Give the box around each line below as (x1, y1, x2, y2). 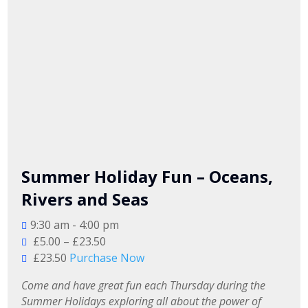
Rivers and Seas (21, 187, 149, 210)
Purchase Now (69, 250, 145, 265)
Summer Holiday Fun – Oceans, (21, 164, 274, 188)
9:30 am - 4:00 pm (30, 217, 120, 232)
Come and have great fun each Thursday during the (21, 277, 269, 293)
